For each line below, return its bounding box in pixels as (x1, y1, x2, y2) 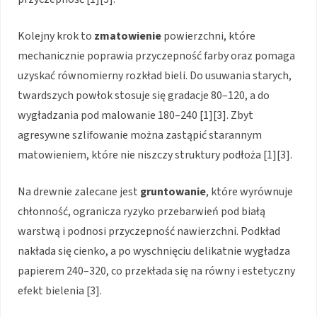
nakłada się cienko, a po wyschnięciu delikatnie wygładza (18, 243, 290, 260)
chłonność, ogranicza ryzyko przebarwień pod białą (18, 204, 265, 220)
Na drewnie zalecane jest (18, 184, 140, 200)
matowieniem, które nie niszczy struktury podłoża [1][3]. (18, 147, 292, 163)
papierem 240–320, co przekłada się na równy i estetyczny (18, 263, 295, 279)
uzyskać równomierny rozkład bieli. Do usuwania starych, (18, 68, 292, 84)
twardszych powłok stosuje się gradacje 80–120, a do (18, 88, 270, 104)
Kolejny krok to (18, 28, 94, 45)
